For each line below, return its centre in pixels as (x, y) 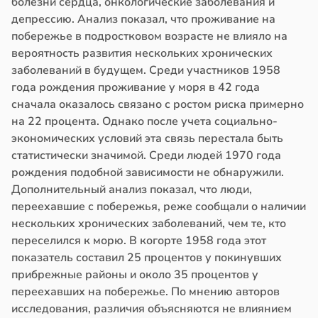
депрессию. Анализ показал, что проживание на (143, 20)
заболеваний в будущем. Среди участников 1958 (146, 71)
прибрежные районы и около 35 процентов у (135, 275)
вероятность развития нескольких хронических (142, 54)
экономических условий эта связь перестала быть (147, 139)
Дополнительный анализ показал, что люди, (132, 190)
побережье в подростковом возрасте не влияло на (149, 37)
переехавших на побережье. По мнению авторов (146, 292)
